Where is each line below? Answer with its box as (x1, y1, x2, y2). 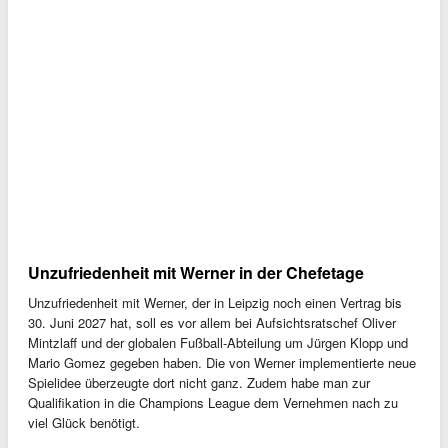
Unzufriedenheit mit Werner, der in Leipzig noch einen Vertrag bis (28, 293, 402, 313)
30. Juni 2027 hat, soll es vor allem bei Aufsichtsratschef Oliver (28, 313, 396, 333)
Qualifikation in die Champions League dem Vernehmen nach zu (28, 393, 398, 413)
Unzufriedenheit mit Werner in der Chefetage (28, 261, 364, 285)
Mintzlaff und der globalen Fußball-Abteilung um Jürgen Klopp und (28, 333, 408, 353)
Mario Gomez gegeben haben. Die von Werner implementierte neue (28, 353, 416, 373)
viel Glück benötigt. (28, 413, 140, 433)
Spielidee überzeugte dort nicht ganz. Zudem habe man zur (28, 373, 370, 393)
